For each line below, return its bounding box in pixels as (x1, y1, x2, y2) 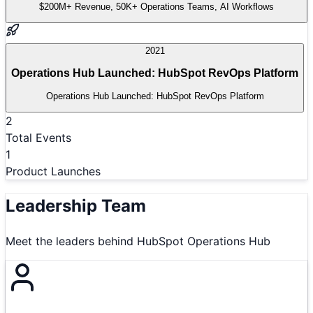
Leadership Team (6, 195, 146, 216)
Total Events (6, 130, 71, 145)
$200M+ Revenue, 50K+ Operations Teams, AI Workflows (39, 1, 274, 13)
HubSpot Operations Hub (137, 233, 270, 248)
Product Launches (6, 163, 101, 178)
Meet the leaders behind (6, 233, 137, 248)
